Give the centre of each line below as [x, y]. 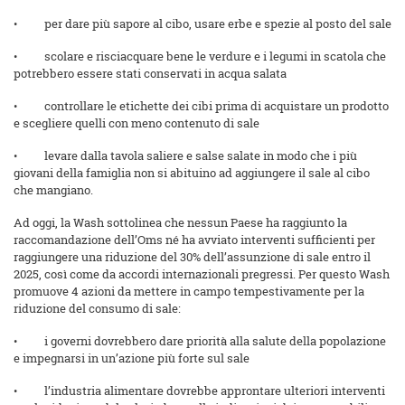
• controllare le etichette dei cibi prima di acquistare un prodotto [201, 106]
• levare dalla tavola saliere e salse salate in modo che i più [185, 156]
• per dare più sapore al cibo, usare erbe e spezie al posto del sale [202, 24]
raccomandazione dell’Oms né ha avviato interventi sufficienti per [194, 240]
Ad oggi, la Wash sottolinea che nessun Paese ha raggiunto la [180, 223]
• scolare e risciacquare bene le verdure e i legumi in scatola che [200, 57]
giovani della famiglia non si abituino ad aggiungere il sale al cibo [192, 173]
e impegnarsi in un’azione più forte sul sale [132, 358]
